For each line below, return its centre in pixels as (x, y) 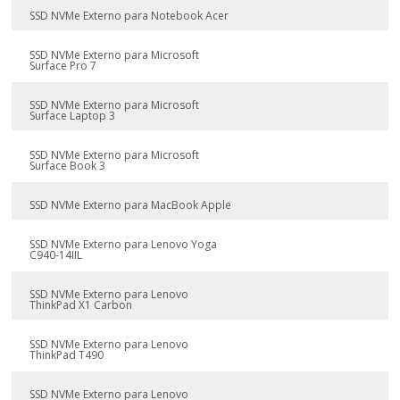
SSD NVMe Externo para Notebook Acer (129, 16)
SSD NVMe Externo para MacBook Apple (131, 205)
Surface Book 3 (68, 166)
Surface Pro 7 (63, 66)
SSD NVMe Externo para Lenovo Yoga (124, 244)
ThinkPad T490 (67, 355)
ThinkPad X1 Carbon (81, 305)
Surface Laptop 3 (73, 116)
